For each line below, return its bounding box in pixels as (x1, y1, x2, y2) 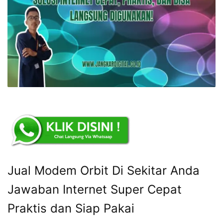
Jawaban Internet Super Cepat (7, 182, 182, 197)
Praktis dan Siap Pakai (7, 201, 134, 216)
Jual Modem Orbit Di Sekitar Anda (7, 163, 200, 178)
